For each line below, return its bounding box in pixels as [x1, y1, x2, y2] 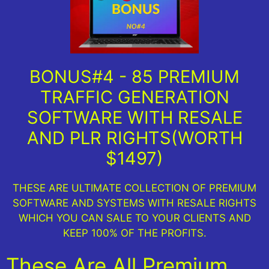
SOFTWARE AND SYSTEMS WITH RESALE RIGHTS [13, 197, 256, 210]
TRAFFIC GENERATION [40, 86, 229, 108]
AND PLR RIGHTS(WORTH [26, 127, 243, 149]
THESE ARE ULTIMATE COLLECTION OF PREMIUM [13, 182, 256, 195]
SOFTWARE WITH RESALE [26, 107, 243, 128]
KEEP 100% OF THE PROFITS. [62, 227, 207, 240]
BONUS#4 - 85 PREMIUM [29, 66, 240, 88]
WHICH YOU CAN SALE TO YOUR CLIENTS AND [18, 212, 251, 225]
